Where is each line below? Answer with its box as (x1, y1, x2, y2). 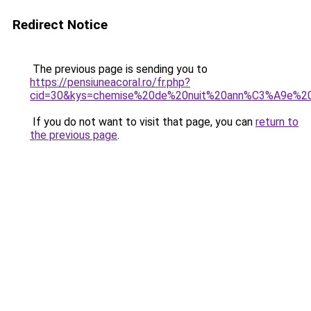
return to (255, 115, 299, 128)
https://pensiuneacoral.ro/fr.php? (30, 76, 190, 89)
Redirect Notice (12, 17, 108, 33)
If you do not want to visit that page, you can (30, 115, 255, 128)
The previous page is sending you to (30, 62, 208, 76)
